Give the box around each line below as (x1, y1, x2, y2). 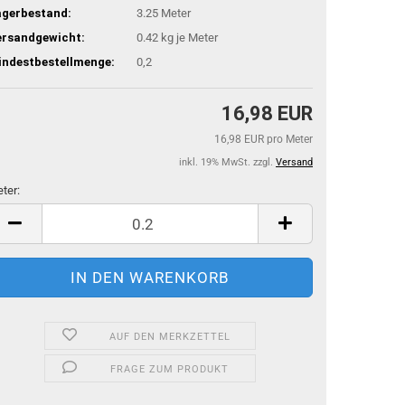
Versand (276, 156, 313, 168)
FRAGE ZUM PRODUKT (110, 363, 230, 375)
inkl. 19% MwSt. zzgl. (179, 156, 276, 168)
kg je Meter (158, 30, 218, 44)
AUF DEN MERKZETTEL (108, 331, 231, 343)
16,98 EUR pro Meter (214, 133, 313, 146)
